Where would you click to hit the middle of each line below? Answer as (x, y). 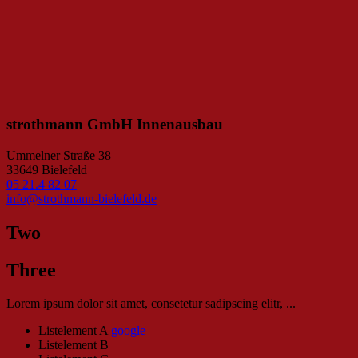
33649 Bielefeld (47, 169)
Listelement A (75, 331)
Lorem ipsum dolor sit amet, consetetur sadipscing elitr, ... (151, 304)
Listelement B (74, 345)
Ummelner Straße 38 (59, 155)
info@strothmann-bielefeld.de (82, 198)
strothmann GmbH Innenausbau (115, 124)
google (128, 331)
